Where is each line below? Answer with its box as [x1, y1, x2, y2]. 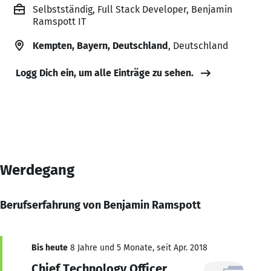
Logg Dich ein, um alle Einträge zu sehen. [16, 67, 194, 79]
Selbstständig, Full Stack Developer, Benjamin [33, 3, 232, 15]
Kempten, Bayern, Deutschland [33, 39, 168, 51]
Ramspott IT [33, 15, 86, 27]
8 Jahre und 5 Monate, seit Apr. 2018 [68, 242, 207, 253]
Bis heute [31, 242, 68, 253]
